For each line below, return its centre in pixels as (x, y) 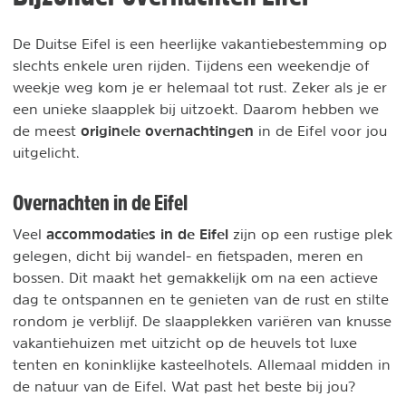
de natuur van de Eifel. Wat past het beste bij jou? (184, 386)
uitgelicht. (46, 152)
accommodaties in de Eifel (140, 234)
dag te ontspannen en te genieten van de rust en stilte (201, 299)
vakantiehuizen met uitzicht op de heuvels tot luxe (185, 343)
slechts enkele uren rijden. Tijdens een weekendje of (191, 65)
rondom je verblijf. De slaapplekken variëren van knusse (202, 321)
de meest (47, 130)
